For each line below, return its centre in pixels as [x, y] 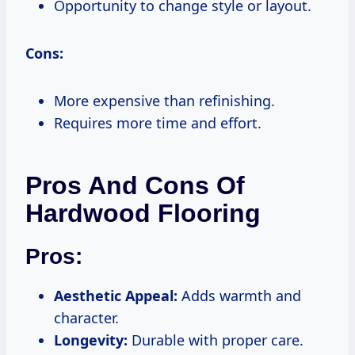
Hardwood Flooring [143, 213]
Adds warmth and [239, 295]
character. [86, 317]
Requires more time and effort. [158, 122]
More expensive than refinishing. [164, 100]
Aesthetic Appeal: [116, 295]
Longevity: [91, 340]
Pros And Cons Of [135, 185]
